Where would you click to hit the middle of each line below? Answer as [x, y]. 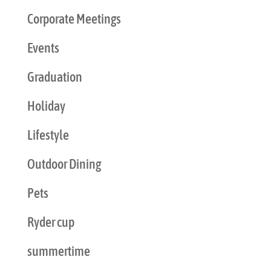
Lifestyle [48, 135]
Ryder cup [51, 222]
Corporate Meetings [74, 18]
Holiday [46, 106]
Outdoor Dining [64, 164]
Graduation [54, 77]
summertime [58, 251]
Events [43, 47]
